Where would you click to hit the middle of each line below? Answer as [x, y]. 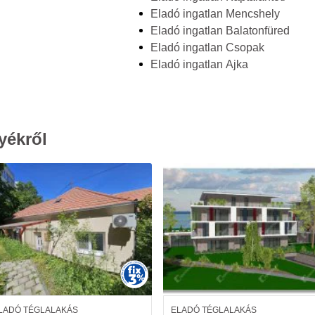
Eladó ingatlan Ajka [199, 64]
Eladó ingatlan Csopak [207, 47]
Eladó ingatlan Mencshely [215, 14]
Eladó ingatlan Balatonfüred [220, 31]
